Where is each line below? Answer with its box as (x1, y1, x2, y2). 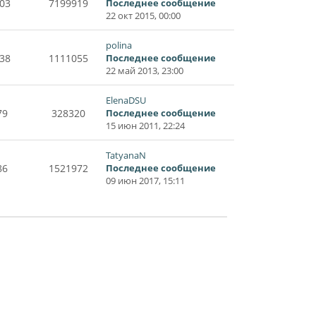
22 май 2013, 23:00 (105, 64, 183, 78)
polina (105, 39, 132, 52)
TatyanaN (105, 149, 146, 162)
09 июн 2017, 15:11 (105, 174, 185, 188)
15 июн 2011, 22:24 (105, 119, 185, 133)
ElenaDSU (105, 94, 146, 107)
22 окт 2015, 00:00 (105, 9, 181, 23)
